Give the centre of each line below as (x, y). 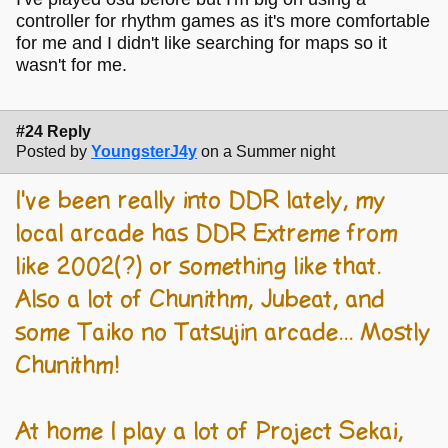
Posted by (51, 151)
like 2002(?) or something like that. (199, 267)
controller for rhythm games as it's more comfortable (223, 21)
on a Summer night (268, 151)
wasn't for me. (71, 65)
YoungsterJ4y (144, 151)
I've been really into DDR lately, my (201, 201)
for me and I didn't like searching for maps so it (201, 43)
